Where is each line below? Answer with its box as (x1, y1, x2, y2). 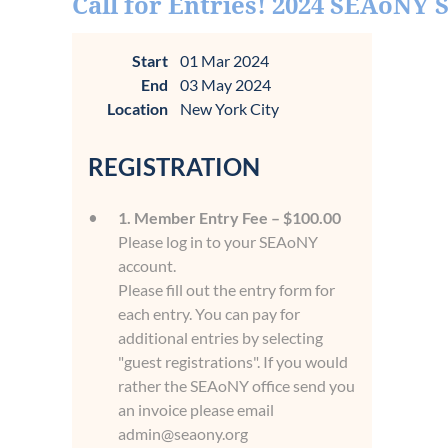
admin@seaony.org (118, 424, 248, 443)
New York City (180, 99, 279, 118)
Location (107, 99, 168, 118)
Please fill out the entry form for (118, 280, 335, 299)
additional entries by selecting (118, 328, 323, 347)
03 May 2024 (180, 75, 271, 94)
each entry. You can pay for (118, 304, 300, 323)
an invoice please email (118, 400, 274, 419)
